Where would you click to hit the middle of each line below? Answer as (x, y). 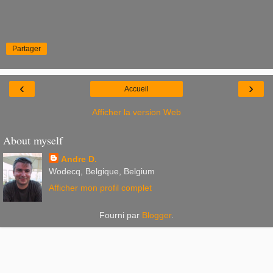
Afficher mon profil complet (100, 187)
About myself (33, 140)
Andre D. (79, 159)
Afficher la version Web (136, 112)
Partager (27, 48)
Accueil (136, 89)
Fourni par (121, 215)
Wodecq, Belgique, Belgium (101, 171)
